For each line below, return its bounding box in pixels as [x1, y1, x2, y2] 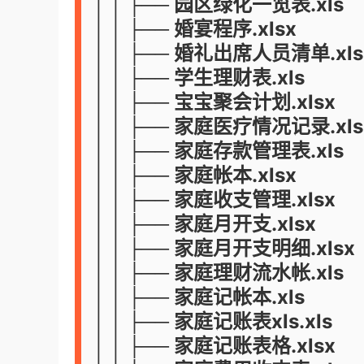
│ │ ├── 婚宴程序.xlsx [93, 17, 297, 41]
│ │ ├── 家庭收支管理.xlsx [93, 188, 336, 211]
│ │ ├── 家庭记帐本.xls [93, 285, 305, 309]
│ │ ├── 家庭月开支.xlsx [93, 212, 316, 236]
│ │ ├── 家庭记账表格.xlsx [93, 334, 336, 357]
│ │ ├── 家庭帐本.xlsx [93, 163, 297, 187]
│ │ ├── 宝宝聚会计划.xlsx [93, 90, 336, 114]
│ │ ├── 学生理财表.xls [93, 66, 305, 89]
